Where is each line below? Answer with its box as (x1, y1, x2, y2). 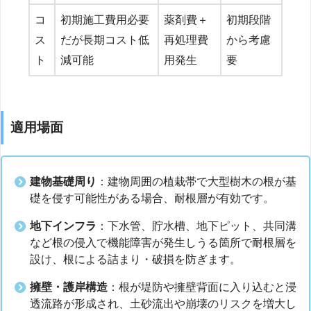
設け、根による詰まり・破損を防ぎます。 (30, 253, 241, 265)
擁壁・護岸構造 (30, 280, 108, 293)
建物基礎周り (30, 175, 96, 187)
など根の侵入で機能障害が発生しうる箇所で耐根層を (30, 236, 296, 249)
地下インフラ (30, 219, 96, 232)
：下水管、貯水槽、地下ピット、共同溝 (96, 219, 296, 232)
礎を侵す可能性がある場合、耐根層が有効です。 (30, 192, 274, 204)
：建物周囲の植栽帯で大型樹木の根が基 (96, 175, 296, 187)
